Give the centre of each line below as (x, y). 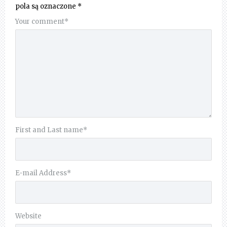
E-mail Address (41, 173)
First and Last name (49, 130)
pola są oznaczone (46, 7)
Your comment (40, 22)
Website (28, 216)
